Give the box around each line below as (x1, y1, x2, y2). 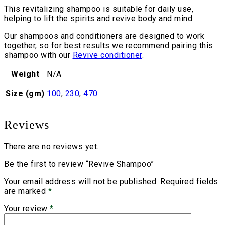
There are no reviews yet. (4, 141, 99, 151)
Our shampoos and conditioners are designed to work (4, 31, 204, 41)
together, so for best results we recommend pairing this (4, 41, 213, 51)
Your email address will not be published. (4, 176, 158, 186)
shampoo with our (4, 50, 73, 60)
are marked (4, 186, 48, 196)
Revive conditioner (72, 50, 142, 60)
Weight (11, 69, 39, 79)
